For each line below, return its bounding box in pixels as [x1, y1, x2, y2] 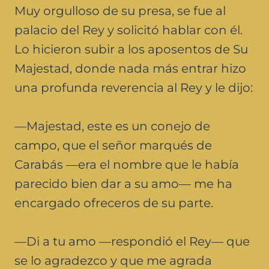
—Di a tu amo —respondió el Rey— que [14, 234, 250, 249]
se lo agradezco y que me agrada [14, 253, 212, 268]
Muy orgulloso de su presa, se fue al [14, 3, 226, 18]
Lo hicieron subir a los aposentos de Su [14, 41, 248, 56]
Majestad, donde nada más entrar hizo [14, 61, 246, 76]
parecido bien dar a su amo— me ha [14, 176, 232, 191]
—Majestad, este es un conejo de [14, 118, 210, 133]
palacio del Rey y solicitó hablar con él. [14, 22, 243, 37]
